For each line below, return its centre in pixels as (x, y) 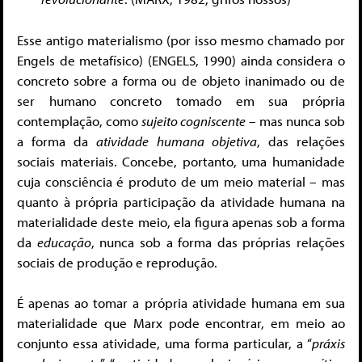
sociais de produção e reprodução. (117, 262)
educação (64, 242)
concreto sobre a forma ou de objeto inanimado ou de (181, 80)
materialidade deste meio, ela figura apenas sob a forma (181, 221)
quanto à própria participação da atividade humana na (181, 201)
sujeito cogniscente (194, 120)
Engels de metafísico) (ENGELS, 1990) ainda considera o (181, 60)
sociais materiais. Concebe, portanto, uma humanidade (181, 161)
